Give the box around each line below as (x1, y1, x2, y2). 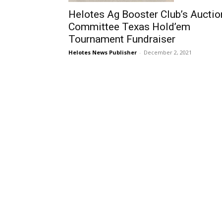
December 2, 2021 (144, 48, 192, 56)
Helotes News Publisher (68, 48, 137, 56)
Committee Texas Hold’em (68, 20, 190, 33)
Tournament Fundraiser (68, 33, 175, 45)
